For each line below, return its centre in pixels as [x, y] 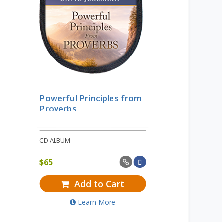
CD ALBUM [55, 140]
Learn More [96, 202]
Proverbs [58, 109]
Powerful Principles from [91, 98]
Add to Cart [98, 184]
